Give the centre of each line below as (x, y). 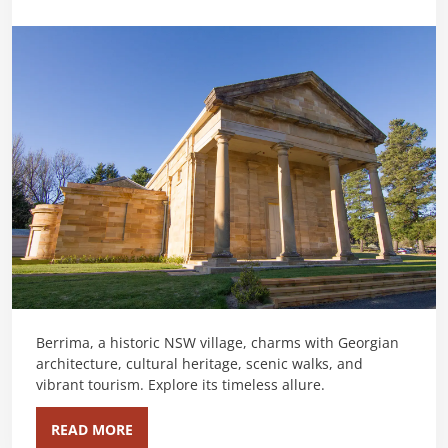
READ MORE (92, 429)
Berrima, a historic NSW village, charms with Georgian (217, 342)
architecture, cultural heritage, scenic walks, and (199, 363)
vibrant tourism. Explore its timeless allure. (180, 384)
